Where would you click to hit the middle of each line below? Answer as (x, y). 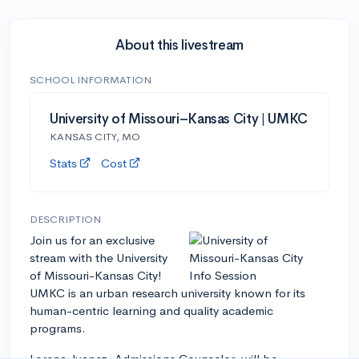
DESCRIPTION (65, 219)
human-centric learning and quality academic (151, 310)
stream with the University (99, 257)
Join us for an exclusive (92, 240)
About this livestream (179, 45)
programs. (58, 328)
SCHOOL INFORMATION (91, 79)
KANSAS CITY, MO (95, 136)
